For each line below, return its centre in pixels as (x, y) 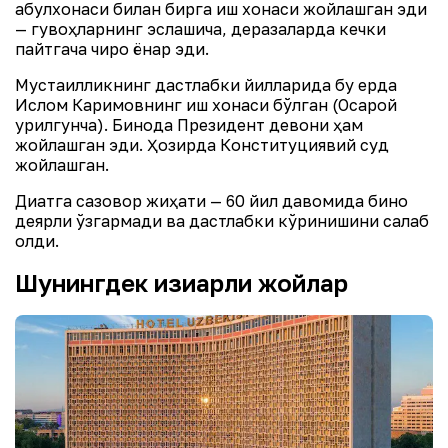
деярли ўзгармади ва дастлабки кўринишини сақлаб (222, 221)
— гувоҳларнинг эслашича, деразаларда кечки (200, 29)
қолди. (37, 241)
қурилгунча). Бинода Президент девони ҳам (189, 125)
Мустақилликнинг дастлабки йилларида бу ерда (206, 85)
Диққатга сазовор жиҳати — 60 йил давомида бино (211, 201)
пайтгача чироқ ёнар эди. (112, 49)
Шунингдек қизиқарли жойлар (181, 282)
